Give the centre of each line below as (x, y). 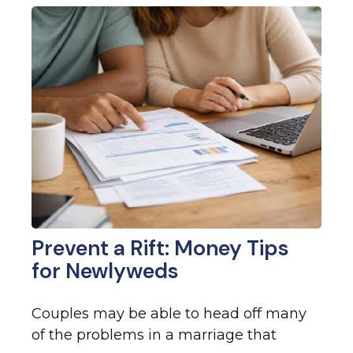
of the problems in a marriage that (154, 335)
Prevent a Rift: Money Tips (160, 248)
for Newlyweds (105, 271)
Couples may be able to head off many (169, 314)
